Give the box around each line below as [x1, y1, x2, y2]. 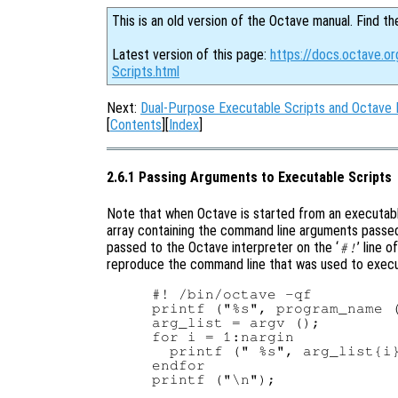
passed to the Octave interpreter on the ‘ [107, 238, 338, 256]
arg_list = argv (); [152, 314, 322, 330]
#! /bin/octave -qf [152, 286, 313, 301]
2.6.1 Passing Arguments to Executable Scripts [107, 169, 392, 187]
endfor [152, 357, 206, 372]
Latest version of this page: [112, 46, 270, 63]
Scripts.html [112, 63, 179, 80]
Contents [110, 116, 162, 133]
